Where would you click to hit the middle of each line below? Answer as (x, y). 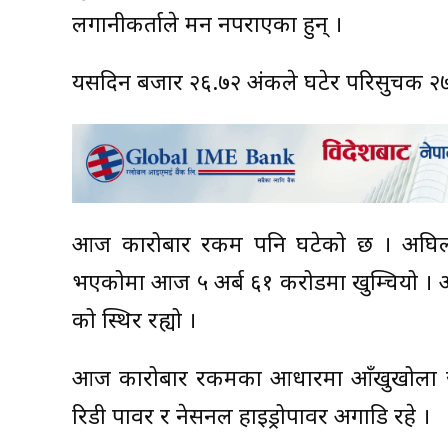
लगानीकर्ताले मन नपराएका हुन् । (207, 27)
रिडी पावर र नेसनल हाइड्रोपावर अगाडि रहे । (251, 419)
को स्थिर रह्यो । (134, 323)
